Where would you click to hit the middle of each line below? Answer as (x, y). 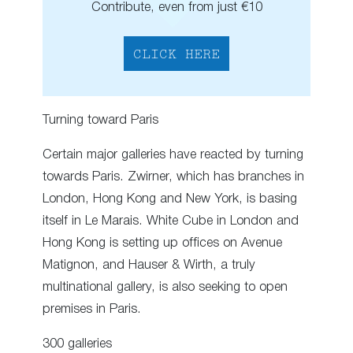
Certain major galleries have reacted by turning (173, 154)
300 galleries (77, 344)
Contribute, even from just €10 (176, 8)
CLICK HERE (176, 56)
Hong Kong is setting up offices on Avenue (162, 243)
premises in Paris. (92, 309)
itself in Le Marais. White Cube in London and (171, 221)
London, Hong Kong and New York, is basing (170, 199)
